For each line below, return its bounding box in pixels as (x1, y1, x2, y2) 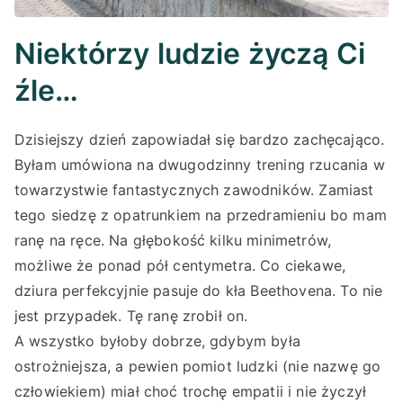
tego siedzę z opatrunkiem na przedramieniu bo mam (14, 206, 387, 225)
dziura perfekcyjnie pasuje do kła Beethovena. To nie (14, 282, 383, 300)
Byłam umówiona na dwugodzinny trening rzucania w (14, 156, 385, 175)
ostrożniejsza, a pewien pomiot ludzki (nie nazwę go (14, 357, 381, 376)
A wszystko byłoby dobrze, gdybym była (14, 332, 300, 351)
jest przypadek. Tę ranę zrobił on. (14, 307, 248, 326)
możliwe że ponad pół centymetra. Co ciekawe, (14, 256, 346, 275)
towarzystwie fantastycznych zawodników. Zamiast (14, 181, 374, 200)
